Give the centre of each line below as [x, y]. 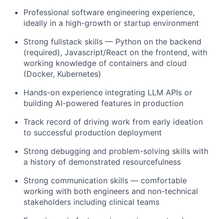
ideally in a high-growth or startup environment [111, 23]
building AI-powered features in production [103, 103]
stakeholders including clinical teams [91, 202]
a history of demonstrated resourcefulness [102, 162]
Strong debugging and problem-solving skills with [116, 151]
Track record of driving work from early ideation [113, 122]
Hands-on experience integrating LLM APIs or [108, 92]
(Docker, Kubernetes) [62, 74]
